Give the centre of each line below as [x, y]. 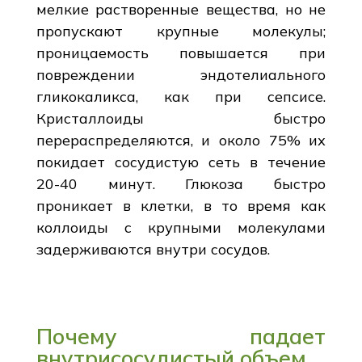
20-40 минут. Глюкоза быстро [181, 183]
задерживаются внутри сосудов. [153, 249]
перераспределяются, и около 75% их [181, 140]
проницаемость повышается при [181, 53]
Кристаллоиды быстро [181, 118]
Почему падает [181, 336]
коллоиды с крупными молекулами [181, 227]
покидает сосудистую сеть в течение [181, 162]
